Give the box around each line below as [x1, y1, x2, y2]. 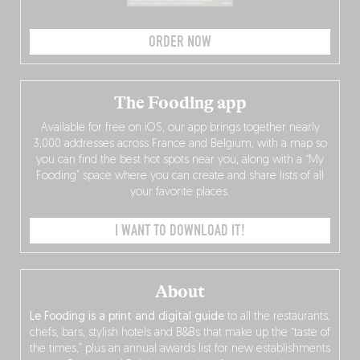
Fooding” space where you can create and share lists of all [36, 170, 324, 183]
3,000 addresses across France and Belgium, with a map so [33, 138, 327, 151]
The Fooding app [113, 92, 247, 114]
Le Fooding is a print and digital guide [30, 311, 224, 324]
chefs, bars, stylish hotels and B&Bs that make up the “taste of [30, 327, 330, 340]
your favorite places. [130, 186, 230, 199]
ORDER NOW [149, 32, 211, 52]
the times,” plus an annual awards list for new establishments [30, 343, 330, 356]
